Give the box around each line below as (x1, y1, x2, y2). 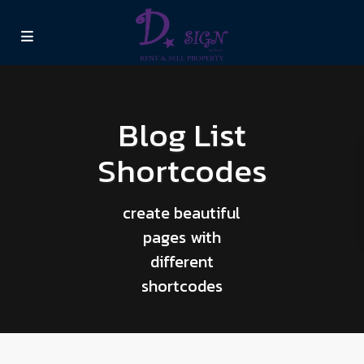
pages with (142, 224, 221, 249)
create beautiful (123, 200, 241, 225)
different (149, 249, 214, 274)
